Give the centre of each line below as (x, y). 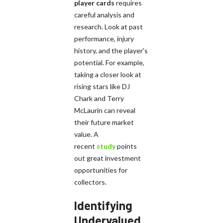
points (126, 146)
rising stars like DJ (102, 86)
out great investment (108, 158)
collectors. (90, 182)
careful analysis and (104, 14)
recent (85, 146)
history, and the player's (111, 50)
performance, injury (104, 38)
